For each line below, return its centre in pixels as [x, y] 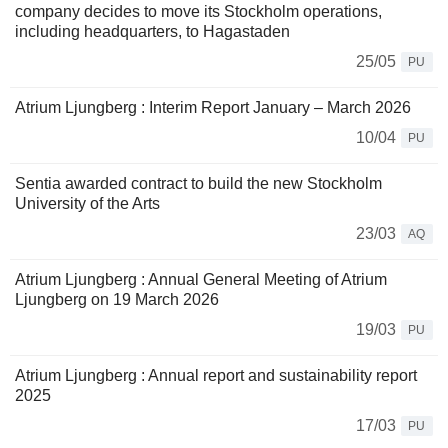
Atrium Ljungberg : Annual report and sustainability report [216, 376]
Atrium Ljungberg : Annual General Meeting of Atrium [201, 280]
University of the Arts [87, 204]
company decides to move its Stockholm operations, [198, 12]
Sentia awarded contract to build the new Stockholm [198, 184]
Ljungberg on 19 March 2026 [117, 300]
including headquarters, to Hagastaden [152, 32]
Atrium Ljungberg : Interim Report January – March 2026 [213, 108]
